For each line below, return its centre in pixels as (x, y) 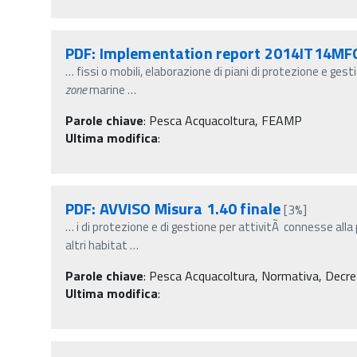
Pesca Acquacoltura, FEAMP (226, 120)
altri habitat (96, 245)
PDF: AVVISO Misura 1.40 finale (173, 208)
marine (106, 89)
